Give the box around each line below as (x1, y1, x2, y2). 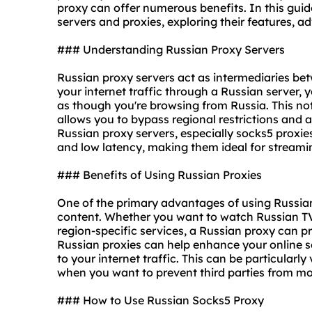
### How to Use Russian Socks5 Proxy (57, 293, 264, 308)
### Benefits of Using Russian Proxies (57, 168, 262, 182)
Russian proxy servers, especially (57, 126, 236, 141)
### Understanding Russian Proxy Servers (57, 42, 285, 57)
